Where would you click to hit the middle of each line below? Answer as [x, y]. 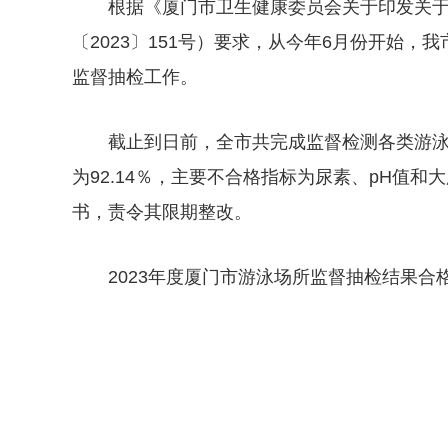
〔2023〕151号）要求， [170, 42]
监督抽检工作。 [135, 77]
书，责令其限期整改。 [162, 212]
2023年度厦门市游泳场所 [209, 277]
